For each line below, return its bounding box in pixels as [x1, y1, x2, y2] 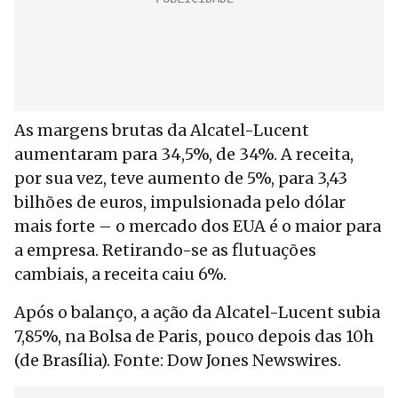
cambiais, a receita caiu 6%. [14, 264, 227, 284]
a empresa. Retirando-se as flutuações [14, 240, 316, 260]
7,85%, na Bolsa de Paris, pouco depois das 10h [14, 326, 374, 346]
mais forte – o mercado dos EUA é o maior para [14, 216, 381, 236]
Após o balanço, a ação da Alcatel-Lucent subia [14, 302, 380, 322]
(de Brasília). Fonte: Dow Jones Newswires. [14, 350, 341, 370]
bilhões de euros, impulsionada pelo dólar [14, 192, 346, 212]
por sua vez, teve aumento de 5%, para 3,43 [14, 168, 347, 188]
